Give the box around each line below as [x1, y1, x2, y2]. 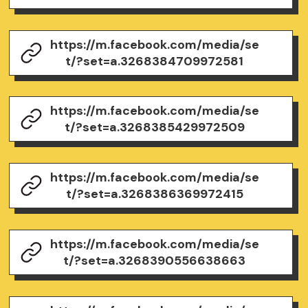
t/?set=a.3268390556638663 [63, 252, 246, 269]
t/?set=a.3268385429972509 [64, 119, 245, 136]
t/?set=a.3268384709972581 [65, 52, 244, 69]
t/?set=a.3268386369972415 [65, 186, 243, 203]
